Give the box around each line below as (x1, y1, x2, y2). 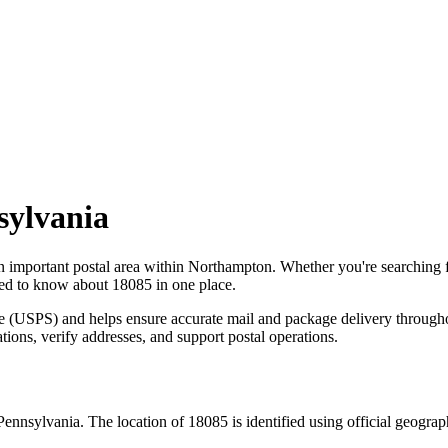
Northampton (188, 257, 272, 275)
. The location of (80, 412, 184, 430)
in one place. (152, 275, 236, 293)
